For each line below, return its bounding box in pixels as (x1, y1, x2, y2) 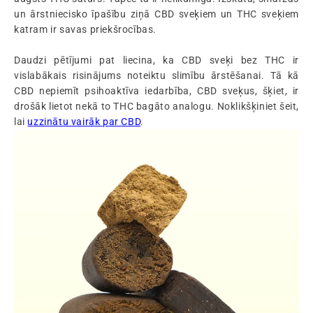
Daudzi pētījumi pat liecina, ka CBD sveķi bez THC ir (14, 54, 299, 66)
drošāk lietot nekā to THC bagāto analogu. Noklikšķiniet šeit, (14, 101, 299, 112)
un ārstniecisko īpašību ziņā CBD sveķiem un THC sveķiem (14, 8, 299, 20)
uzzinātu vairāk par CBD (27, 116, 141, 127)
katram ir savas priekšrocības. (14, 24, 156, 35)
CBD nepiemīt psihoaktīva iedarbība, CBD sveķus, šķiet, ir (14, 85, 299, 96)
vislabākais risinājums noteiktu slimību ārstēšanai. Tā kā (14, 70, 299, 81)
